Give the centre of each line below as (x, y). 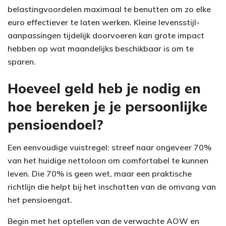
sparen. (22, 61)
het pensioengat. (40, 200)
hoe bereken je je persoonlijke (107, 107)
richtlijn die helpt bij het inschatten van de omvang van (112, 186)
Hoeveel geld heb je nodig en (104, 89)
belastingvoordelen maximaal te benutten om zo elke (109, 9)
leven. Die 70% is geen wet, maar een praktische (100, 173)
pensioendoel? (55, 125)
